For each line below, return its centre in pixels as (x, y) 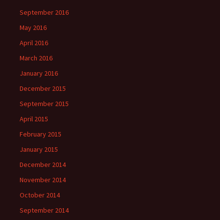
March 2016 (36, 58)
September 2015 (44, 104)
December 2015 (43, 88)
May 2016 (33, 27)
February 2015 (41, 134)
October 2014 (40, 195)
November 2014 (43, 180)
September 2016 (44, 12)
